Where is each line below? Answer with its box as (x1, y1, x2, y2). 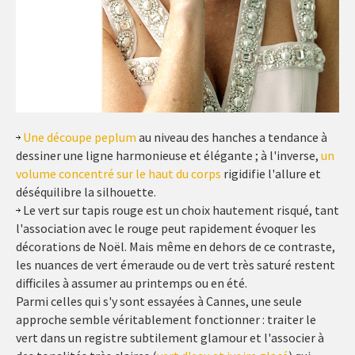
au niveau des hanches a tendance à (136, 129, 327, 146)
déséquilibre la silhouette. (16, 184, 156, 200)
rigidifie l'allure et (221, 166, 321, 182)
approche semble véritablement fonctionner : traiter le (16, 311, 316, 328)
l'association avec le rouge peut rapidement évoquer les (16, 220, 316, 237)
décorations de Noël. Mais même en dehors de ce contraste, (16, 239, 335, 255)
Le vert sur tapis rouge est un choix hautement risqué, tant (21, 202, 339, 219)
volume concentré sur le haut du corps (16, 166, 221, 182)
